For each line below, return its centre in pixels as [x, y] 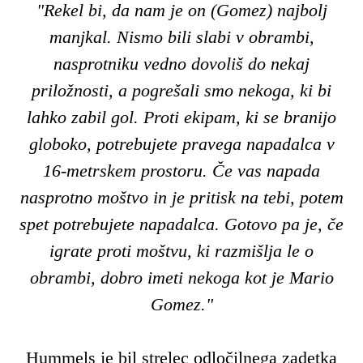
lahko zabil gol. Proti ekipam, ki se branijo [181, 117]
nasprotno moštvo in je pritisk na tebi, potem [181, 197]
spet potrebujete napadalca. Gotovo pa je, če [181, 224]
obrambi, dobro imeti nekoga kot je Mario [181, 277]
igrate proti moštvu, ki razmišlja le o [181, 250]
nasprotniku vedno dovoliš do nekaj [181, 63]
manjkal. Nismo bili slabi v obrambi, [181, 36]
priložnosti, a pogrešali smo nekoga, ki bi [181, 90]
